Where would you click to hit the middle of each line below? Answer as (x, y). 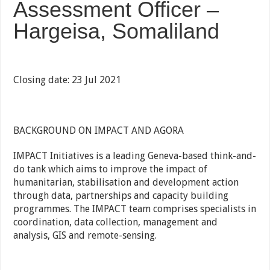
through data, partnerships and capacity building (121, 196)
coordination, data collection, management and (116, 222)
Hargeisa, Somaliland (117, 31)
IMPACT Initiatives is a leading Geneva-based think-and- (135, 156)
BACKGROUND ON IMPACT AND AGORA (99, 131)
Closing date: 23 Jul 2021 (67, 80)
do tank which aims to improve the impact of (111, 169)
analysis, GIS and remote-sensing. (85, 236)
